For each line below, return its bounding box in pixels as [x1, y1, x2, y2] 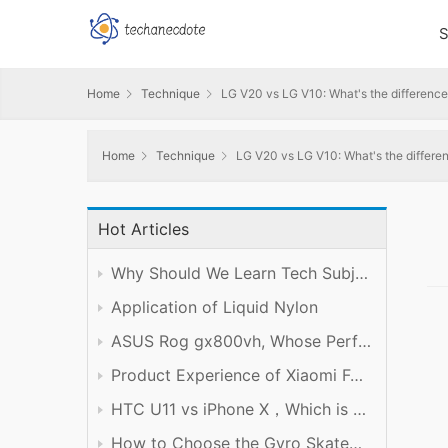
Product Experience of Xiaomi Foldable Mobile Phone [350, 365, 363, 386]
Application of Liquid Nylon [111, 297, 318, 318]
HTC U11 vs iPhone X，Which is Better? [353, 399, 366, 420]
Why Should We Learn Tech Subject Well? [355, 263, 368, 284]
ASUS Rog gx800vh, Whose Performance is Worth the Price [358, 331, 371, 352]
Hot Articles [98, 219, 189, 240]
